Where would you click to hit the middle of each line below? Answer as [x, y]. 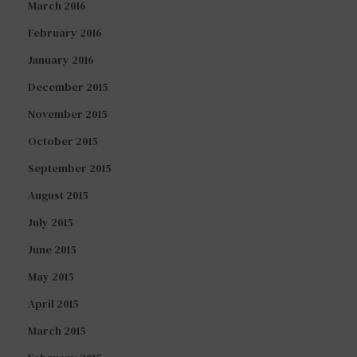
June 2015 [52, 250]
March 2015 [57, 331]
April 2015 [53, 304]
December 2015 [68, 87]
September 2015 [70, 169]
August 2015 [58, 196]
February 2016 [65, 33]
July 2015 [51, 223]
